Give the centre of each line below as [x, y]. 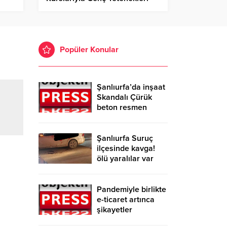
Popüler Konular [89, 50]
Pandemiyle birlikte [131, 190]
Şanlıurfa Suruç [125, 139]
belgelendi [116, 118]
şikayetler [115, 210]
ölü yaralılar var [125, 159]
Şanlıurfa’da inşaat [131, 87]
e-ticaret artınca [126, 200]
